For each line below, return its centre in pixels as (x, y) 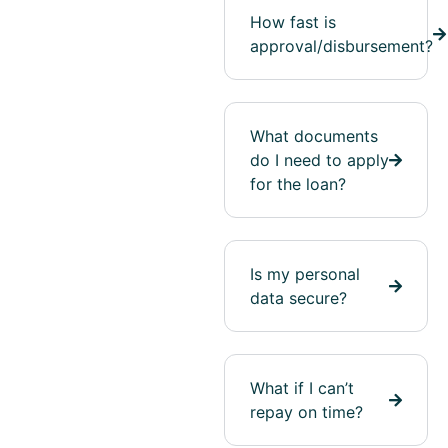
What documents (314, 136)
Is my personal (305, 274)
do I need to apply (319, 160)
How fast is (293, 22)
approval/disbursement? (341, 46)
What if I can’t (302, 388)
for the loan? (298, 184)
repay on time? (306, 412)
